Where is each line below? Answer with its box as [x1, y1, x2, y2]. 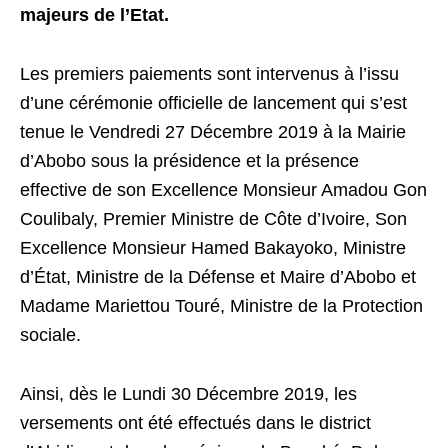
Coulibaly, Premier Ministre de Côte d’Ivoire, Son [20, 209, 407, 229]
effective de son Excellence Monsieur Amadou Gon [20, 180, 427, 200]
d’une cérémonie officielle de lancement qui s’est [20, 93, 407, 113]
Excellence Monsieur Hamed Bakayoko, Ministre [20, 238, 406, 258]
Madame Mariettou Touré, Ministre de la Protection [20, 296, 423, 316]
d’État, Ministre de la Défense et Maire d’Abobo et [20, 267, 416, 287]
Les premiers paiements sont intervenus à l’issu [20, 64, 399, 84]
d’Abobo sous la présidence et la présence [20, 151, 359, 171]
